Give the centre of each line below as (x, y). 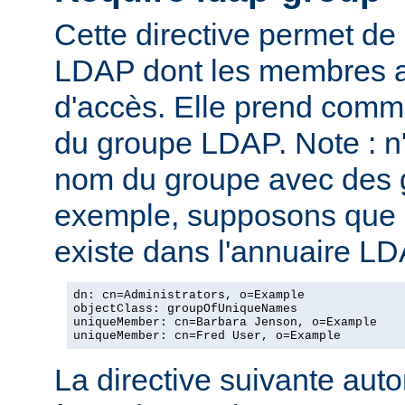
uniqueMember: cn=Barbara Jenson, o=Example (225, 322)
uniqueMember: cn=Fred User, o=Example (207, 335)
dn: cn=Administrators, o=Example (189, 295)
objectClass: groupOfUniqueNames (185, 308)
